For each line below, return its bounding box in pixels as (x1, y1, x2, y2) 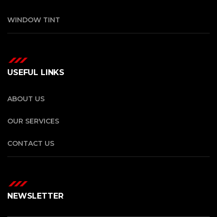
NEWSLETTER (7, 191, 63, 201)
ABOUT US (7, 94, 45, 103)
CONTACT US (7, 139, 54, 148)
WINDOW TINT (7, 15, 60, 24)
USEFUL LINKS (7, 67, 65, 77)
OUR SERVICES (7, 116, 59, 125)
